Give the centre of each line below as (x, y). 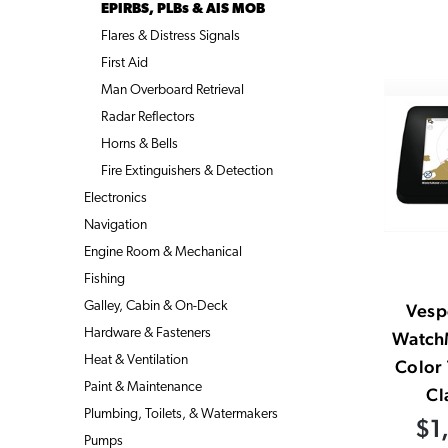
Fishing (104, 279)
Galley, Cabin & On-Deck (156, 306)
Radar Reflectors (147, 117)
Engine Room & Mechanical (163, 252)
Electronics (115, 198)
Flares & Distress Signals (170, 36)
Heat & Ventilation (136, 360)
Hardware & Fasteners (147, 333)
